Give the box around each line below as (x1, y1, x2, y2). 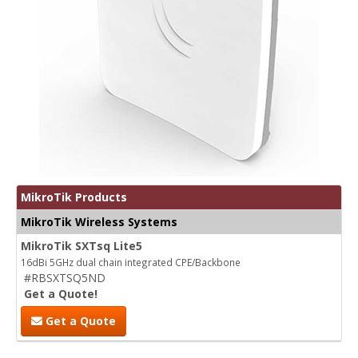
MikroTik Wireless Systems (21, 213, 177, 229)
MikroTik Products (21, 189, 127, 205)
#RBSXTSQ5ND (24, 269, 105, 285)
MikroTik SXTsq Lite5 (21, 237, 142, 253)
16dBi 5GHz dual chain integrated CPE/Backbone (21, 255, 241, 268)
